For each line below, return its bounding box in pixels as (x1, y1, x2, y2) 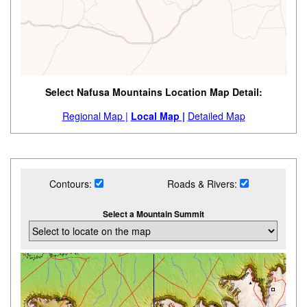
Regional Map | (62, 109, 128, 123)
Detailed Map (187, 109, 245, 123)
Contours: (49, 177, 95, 191)
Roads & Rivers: (167, 177, 241, 191)
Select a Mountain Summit (102, 208, 204, 221)
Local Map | (130, 109, 185, 123)
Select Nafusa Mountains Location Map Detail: (45, 85, 262, 99)
